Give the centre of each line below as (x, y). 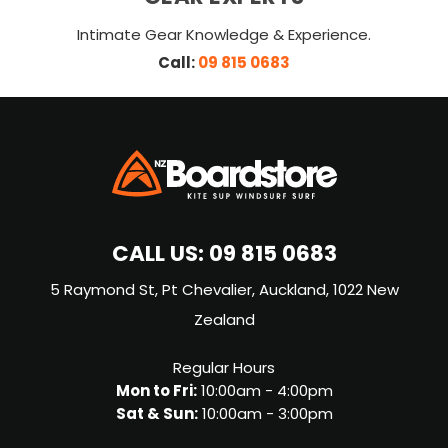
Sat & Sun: (156, 415)
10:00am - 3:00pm (265, 416)
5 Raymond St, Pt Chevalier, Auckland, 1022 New (224, 292)
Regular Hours (224, 370)
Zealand (224, 322)
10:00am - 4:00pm (264, 393)
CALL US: (157, 256)
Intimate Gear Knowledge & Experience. (224, 36)
